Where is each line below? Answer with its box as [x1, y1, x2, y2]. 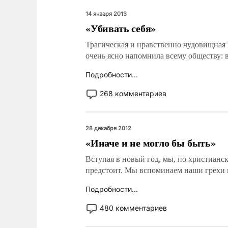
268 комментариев [100, 89, 166, 98]
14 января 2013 [85, 10, 127, 17]
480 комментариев [100, 204, 167, 212]
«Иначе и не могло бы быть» [85, 135, 216, 150]
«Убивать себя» [85, 21, 156, 36]
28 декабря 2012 [85, 125, 131, 132]
